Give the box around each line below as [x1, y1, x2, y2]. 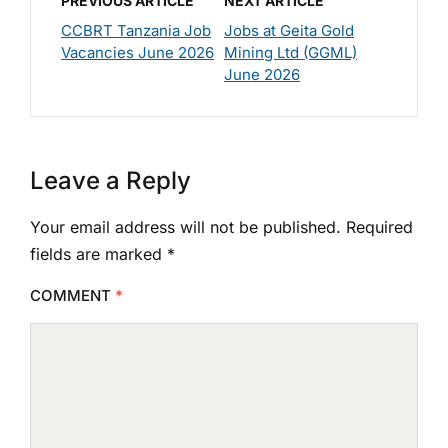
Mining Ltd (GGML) [224, 42, 357, 62]
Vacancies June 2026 [61, 42, 214, 62]
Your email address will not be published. [30, 216, 341, 237]
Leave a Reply [30, 165, 191, 195]
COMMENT [30, 285, 115, 305]
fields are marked [30, 243, 167, 264]
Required [346, 216, 413, 237]
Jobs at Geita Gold [224, 20, 354, 40]
